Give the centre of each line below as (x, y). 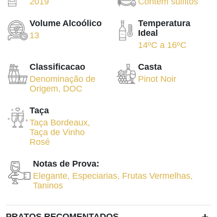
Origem (44, 89)
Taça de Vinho (57, 132)
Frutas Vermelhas (156, 176)
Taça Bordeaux (59, 123)
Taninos (48, 186)
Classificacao (58, 67)
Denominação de (63, 79)
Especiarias (95, 176)
